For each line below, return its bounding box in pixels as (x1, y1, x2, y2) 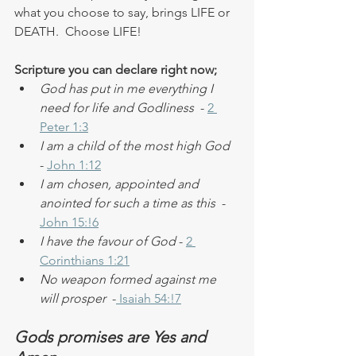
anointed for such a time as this (40, 195, 219, 211)
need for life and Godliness (40, 99, 194, 115)
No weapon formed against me (40, 271, 219, 287)
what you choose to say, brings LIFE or (14, 4, 233, 20)
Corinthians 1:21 (40, 252, 130, 268)
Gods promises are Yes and (14, 327, 210, 346)
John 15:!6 (40, 214, 99, 230)
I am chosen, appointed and (40, 176, 202, 192)
